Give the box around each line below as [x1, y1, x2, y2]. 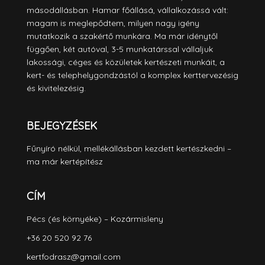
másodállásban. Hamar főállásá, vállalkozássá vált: [27, 4, 228, 15]
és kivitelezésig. [27, 82, 86, 93]
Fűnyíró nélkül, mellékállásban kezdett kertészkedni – [27, 143, 231, 154]
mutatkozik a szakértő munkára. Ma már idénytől [27, 30, 218, 41]
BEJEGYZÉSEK [27, 118, 97, 132]
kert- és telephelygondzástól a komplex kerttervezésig [27, 69, 238, 80]
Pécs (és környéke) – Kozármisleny [27, 213, 163, 224]
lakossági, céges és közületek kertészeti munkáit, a [27, 56, 225, 67]
